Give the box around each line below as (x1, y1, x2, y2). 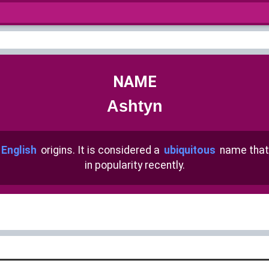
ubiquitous (164, 144, 216, 156)
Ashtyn (106, 97, 163, 115)
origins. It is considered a (38, 144, 162, 156)
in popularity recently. (84, 159, 185, 171)
